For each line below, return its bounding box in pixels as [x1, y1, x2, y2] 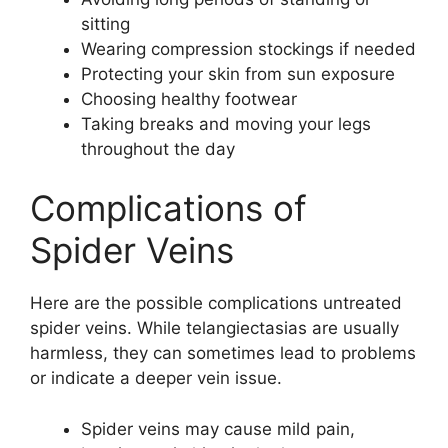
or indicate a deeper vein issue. [30, 368, 282, 388]
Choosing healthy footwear [81, 88, 297, 109]
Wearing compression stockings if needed [81, 38, 416, 59]
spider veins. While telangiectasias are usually [30, 318, 399, 338]
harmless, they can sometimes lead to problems [30, 343, 416, 363]
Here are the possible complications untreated [30, 293, 402, 313]
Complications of [30, 187, 307, 229]
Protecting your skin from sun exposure [81, 63, 395, 84]
